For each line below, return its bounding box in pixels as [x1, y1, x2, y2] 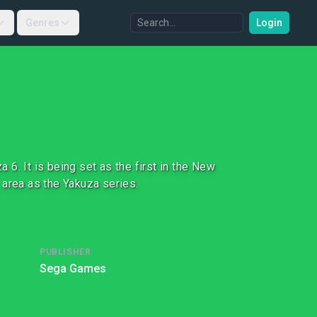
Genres [25, 17, 59, 28]
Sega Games [40, 262, 106, 275]
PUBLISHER [40, 247, 91, 257]
